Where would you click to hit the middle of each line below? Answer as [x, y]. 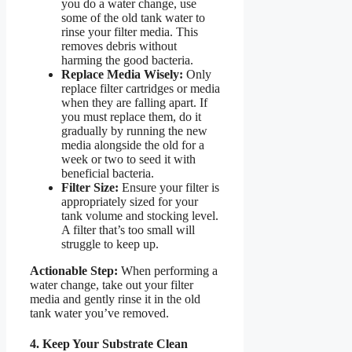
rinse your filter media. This [130, 31]
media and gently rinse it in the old [115, 299]
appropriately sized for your [130, 201]
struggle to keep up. [110, 244]
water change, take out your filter [112, 284]
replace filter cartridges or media [141, 88]
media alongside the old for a [133, 145]
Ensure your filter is [169, 187]
